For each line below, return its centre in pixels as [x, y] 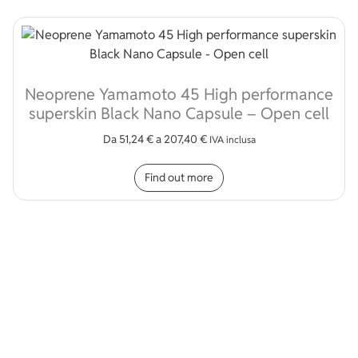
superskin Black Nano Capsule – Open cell [179, 113]
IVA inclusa [232, 139]
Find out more [179, 177]
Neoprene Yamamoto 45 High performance [179, 94]
